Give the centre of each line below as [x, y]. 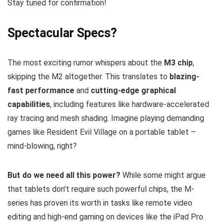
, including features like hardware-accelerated [130, 104]
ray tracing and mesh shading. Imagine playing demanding [106, 118]
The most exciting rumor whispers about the [86, 62]
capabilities [29, 104]
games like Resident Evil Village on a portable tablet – [102, 132]
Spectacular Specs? [62, 33]
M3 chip [178, 62]
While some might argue [163, 175]
